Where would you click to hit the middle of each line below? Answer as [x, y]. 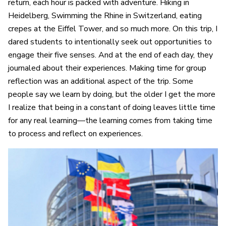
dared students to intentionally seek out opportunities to [110, 42]
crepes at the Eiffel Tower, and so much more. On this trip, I [113, 29]
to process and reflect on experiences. [76, 133]
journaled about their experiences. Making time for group [107, 68]
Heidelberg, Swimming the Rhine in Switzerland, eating [105, 15]
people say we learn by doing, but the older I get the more [112, 94]
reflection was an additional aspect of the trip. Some [101, 81]
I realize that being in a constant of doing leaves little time [112, 107]
